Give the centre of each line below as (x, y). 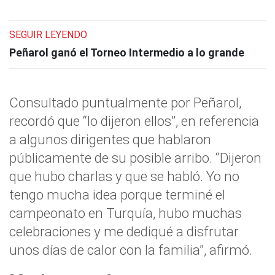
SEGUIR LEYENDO (48, 35)
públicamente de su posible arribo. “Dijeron (135, 158)
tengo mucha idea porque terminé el (117, 195)
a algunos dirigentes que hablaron (110, 139)
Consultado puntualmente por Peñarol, (125, 103)
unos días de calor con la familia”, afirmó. (131, 250)
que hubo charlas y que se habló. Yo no (124, 176)
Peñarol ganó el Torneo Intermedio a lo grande (127, 52)
